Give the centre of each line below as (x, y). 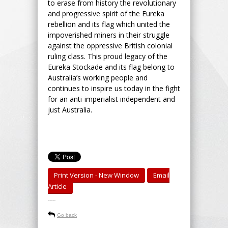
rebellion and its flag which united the (109, 24)
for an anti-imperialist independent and (111, 99)
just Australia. (70, 109)
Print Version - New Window (96, 175)
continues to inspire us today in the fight (114, 88)
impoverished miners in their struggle (109, 35)
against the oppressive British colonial (110, 45)
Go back (67, 215)
